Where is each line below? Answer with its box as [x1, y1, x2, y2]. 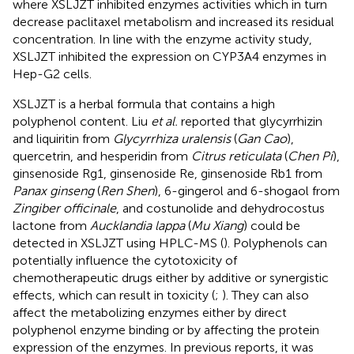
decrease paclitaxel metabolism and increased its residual [13, 13, 334, 29]
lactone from [13, 217, 90, 233]
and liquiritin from [13, 130, 113, 146]
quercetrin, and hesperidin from [13, 148, 191, 164]
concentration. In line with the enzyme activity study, [13, 31, 312, 47]
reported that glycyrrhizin [178, 113, 322, 129]
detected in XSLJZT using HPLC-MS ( [13, 235, 224, 250]
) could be [243, 217, 300, 233]
